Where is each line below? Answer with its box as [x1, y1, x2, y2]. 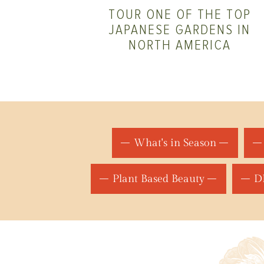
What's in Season [134, 137, 216, 150]
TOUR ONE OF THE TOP [108, 5, 252, 23]
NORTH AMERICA [128, 36, 232, 54]
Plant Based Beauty [113, 173, 204, 186]
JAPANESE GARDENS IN [109, 21, 251, 38]
